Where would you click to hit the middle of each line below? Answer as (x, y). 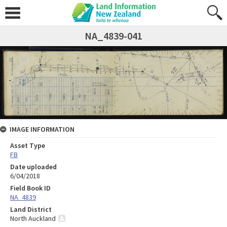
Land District (31, 210)
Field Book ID (30, 188)
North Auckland (33, 219)
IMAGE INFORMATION (42, 129)
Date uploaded (33, 167)
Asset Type (28, 146)
